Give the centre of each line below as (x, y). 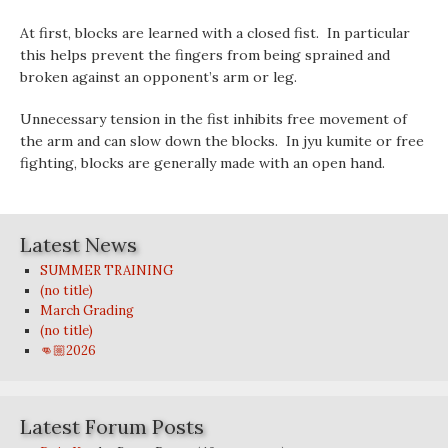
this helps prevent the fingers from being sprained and (205, 55)
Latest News (78, 244)
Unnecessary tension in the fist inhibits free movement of (213, 119)
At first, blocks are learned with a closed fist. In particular (215, 33)
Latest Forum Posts (112, 426)
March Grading (87, 310)
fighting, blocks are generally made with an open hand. (202, 163)
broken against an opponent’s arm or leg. (158, 77)
